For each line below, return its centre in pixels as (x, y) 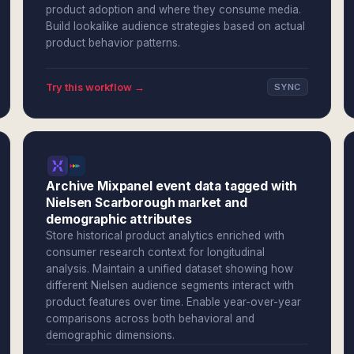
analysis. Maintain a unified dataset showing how (170, 269)
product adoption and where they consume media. (174, 9)
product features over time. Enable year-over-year (174, 302)
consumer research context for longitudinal (156, 252)
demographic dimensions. (111, 335)
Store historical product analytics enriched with (166, 235)
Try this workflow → (96, 87)
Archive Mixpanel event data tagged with (172, 186)
